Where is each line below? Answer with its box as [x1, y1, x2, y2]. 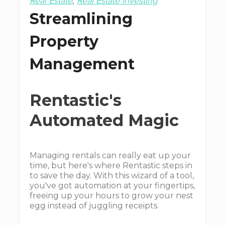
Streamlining [30, 10, 133, 28]
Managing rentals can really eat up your [30, 151, 191, 160]
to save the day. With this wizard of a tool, [30, 171, 194, 180]
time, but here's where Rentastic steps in [30, 161, 192, 170]
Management [30, 55, 135, 73]
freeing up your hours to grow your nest [30, 191, 193, 200]
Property [30, 32, 98, 51]
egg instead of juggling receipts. [30, 201, 159, 210]
